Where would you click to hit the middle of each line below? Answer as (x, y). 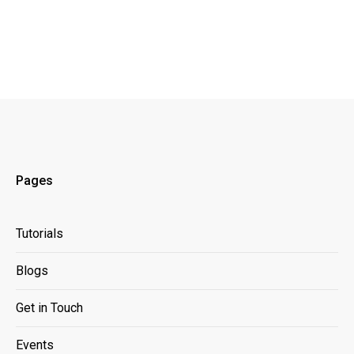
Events (35, 345)
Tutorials (40, 233)
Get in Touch (49, 307)
